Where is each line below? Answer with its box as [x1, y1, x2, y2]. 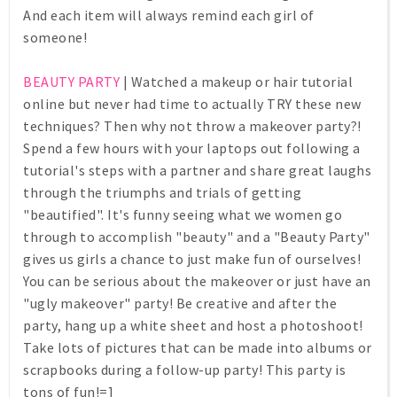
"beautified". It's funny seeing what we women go [23, 206, 342, 224]
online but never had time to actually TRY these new [23, 95, 362, 113]
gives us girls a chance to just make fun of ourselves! [23, 250, 361, 269]
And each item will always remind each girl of [23, 6, 315, 25]
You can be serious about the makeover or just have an [23, 272, 371, 291]
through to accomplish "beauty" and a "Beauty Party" [23, 228, 370, 246]
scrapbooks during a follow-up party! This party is [23, 361, 346, 379]
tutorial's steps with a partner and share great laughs [23, 161, 371, 180]
